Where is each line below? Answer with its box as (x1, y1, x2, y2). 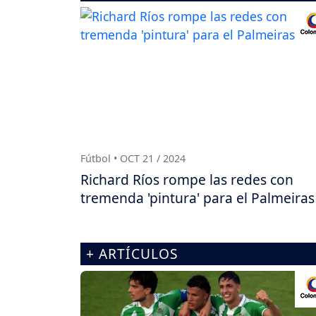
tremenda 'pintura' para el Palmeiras (80, 188, 315, 207)
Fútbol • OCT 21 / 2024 (80, 151, 186, 165)
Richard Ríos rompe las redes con (80, 169, 293, 189)
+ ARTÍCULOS (86, 243, 178, 263)
